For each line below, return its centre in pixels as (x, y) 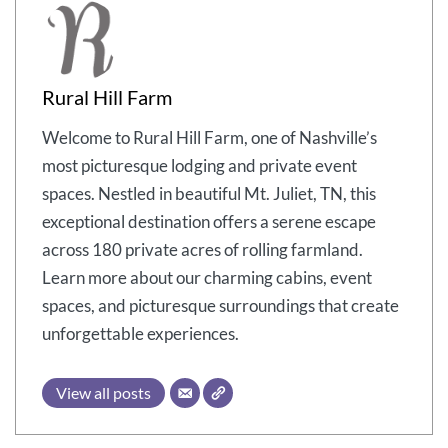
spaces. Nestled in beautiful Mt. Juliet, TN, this (208, 194)
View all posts (103, 393)
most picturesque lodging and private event (199, 166)
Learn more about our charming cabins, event (206, 278)
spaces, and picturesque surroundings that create (220, 306)
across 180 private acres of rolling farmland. (202, 250)
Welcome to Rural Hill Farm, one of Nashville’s (209, 138)
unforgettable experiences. (140, 334)
